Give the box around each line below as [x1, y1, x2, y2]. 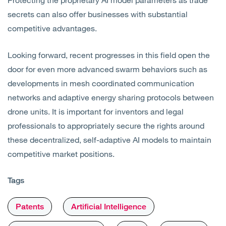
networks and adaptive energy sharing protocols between [8, 92, 214, 102]
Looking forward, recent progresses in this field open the [8, 50, 210, 60]
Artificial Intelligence [71, 202, 146, 212]
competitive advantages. [8, 23, 97, 33]
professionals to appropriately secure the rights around [8, 121, 204, 131]
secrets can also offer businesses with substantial [8, 9, 188, 19]
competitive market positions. [8, 149, 115, 159]
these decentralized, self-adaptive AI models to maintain [8, 135, 211, 145]
